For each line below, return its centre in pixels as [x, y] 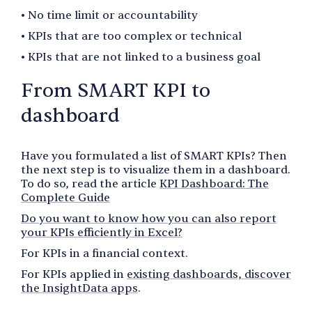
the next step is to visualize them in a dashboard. [156, 170]
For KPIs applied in [74, 274]
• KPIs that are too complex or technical [131, 36]
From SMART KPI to [116, 90]
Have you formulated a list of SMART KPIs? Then [154, 156]
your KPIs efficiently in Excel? [102, 232]
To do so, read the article [90, 184]
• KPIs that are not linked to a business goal [141, 57]
